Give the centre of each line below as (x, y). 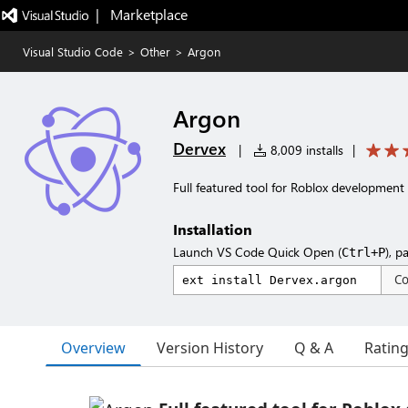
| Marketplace (141, 14)
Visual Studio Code (73, 51)
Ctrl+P (363, 252)
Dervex (199, 148)
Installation (213, 229)
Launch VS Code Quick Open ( (257, 252)
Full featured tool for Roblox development (289, 187)
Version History (210, 348)
